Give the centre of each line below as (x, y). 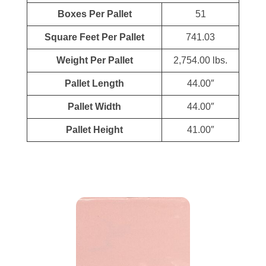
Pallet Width (94, 106)
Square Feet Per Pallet (94, 37)
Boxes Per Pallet (94, 14)
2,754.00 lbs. (200, 60)
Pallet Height (94, 129)
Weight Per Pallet (94, 60)
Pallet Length (94, 83)
